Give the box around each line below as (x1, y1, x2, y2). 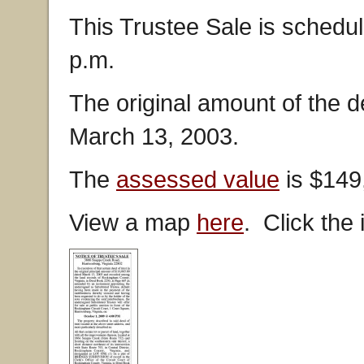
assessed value (116, 166, 279, 193)
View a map (69, 209, 197, 236)
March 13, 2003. (69, 123, 239, 149)
